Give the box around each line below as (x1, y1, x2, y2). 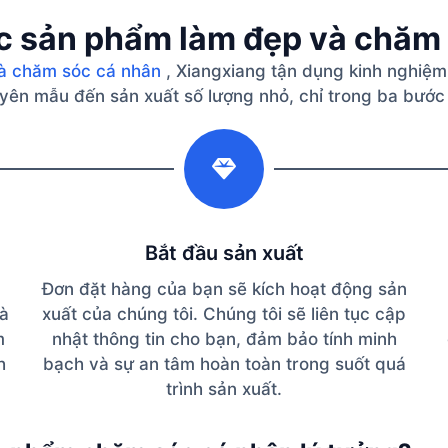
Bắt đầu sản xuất (144, 240, 304, 265)
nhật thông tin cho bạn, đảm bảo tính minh (51, 328, 397, 349)
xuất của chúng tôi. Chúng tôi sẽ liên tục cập (42, 303, 406, 324)
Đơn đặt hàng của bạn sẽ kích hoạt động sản (41, 278, 407, 299)
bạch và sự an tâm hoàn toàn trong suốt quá (42, 353, 406, 374)
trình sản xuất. (166, 378, 282, 399)
